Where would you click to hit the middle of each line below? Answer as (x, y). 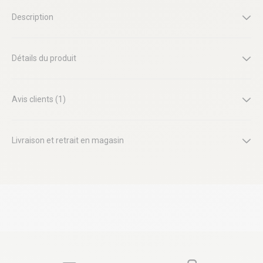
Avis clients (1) (39, 99)
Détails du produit (44, 58)
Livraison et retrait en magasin (68, 140)
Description (33, 17)
